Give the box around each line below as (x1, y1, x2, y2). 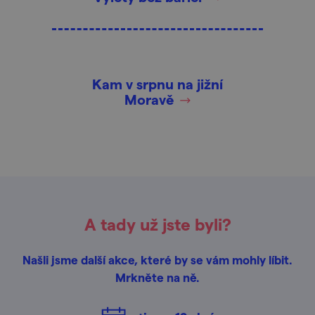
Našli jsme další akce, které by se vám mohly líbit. (22, 252, 292, 266)
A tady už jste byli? (84, 214, 231, 234)
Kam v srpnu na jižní (92, 75, 223, 93)
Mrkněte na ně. (115, 270, 200, 284)
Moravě (124, 91, 174, 108)
